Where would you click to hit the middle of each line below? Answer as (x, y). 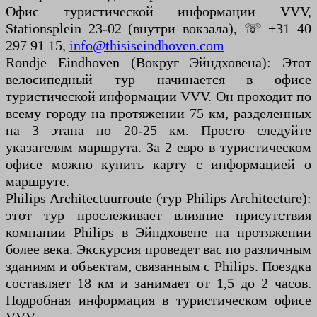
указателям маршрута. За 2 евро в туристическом (158, 148)
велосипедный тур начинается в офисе (158, 80)
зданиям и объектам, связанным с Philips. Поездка (158, 266)
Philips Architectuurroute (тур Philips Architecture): (158, 198)
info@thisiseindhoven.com (147, 46)
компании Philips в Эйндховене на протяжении (158, 232)
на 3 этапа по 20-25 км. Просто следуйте (158, 131)
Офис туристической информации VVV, (158, 12)
